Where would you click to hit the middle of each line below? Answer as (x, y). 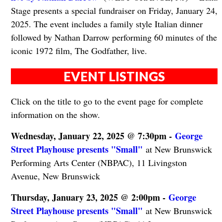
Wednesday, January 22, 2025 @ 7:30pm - (93, 136)
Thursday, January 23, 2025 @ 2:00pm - (89, 197)
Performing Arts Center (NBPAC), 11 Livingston (99, 162)
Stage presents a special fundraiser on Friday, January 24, (114, 11)
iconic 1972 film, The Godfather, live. (79, 51)
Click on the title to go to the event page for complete (107, 101)
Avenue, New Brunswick (55, 176)
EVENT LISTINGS (114, 76)
